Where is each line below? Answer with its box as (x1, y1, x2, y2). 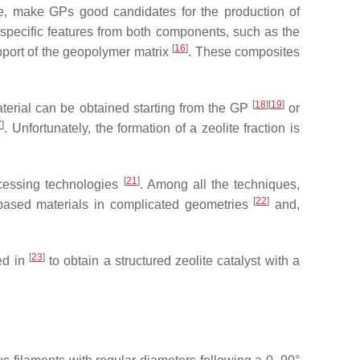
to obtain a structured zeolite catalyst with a (44, 254, 301, 268)
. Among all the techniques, (139, 178, 301, 191)
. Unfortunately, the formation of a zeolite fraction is (4, 121, 301, 135)
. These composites (188, 45, 300, 59)
